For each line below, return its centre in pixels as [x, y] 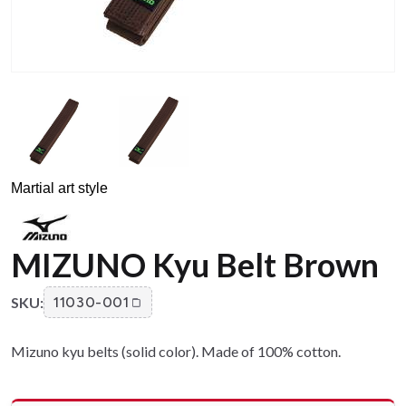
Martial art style [59, 188]
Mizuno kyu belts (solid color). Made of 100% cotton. [176, 351]
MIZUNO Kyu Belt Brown [195, 265]
